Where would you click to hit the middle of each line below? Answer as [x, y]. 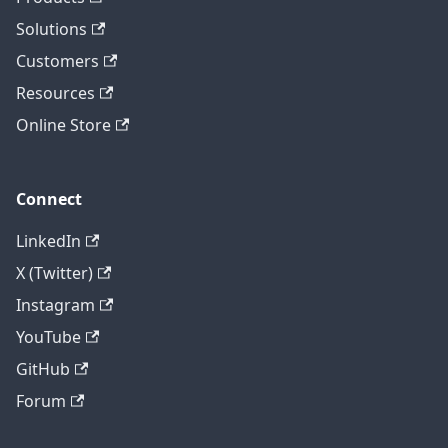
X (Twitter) [54, 273]
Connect [49, 199]
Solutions [51, 29]
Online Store [63, 125]
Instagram [55, 305]
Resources [55, 93]
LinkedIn [48, 241]
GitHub [43, 369]
